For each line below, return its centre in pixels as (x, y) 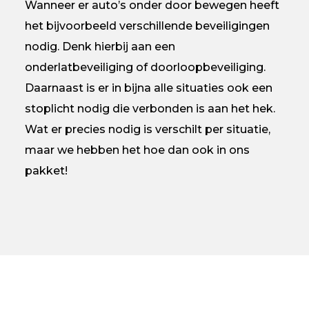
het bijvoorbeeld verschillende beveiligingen (147, 26)
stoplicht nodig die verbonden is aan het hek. (150, 108)
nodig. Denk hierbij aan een (100, 46)
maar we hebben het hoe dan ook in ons (137, 150)
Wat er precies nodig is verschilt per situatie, (147, 129)
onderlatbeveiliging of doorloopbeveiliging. (145, 67)
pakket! (46, 170)
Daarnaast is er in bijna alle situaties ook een (148, 88)
